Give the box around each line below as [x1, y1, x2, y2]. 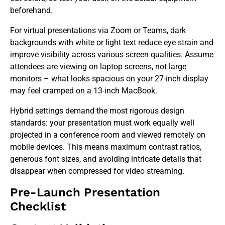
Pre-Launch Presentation [10, 185, 160, 199]
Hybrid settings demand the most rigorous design [10, 105, 184, 116]
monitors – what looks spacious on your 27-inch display [10, 73, 208, 83]
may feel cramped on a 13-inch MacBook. [10, 85, 157, 95]
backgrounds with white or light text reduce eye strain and [10, 37, 213, 47]
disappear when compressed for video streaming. [10, 166, 184, 176]
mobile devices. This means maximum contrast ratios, [10, 142, 201, 152]
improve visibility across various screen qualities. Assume [10, 49, 213, 59]
